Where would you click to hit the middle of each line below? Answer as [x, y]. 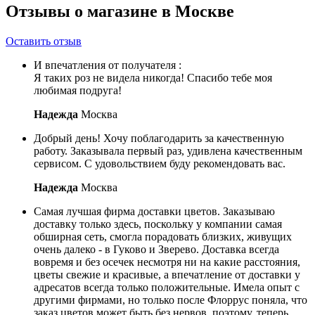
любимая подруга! [78, 90]
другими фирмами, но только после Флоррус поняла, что [171, 300]
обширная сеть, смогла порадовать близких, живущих [163, 236]
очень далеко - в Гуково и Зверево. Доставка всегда [156, 249]
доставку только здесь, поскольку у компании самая [158, 224]
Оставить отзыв [44, 41]
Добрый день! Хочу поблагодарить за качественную [159, 138]
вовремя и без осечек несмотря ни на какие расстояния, [167, 262]
